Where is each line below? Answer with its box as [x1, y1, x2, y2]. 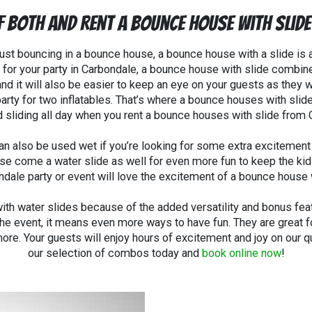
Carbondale [81, 62, 136, 76]
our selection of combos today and [27, 246, 202, 260]
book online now [201, 246, 281, 260]
